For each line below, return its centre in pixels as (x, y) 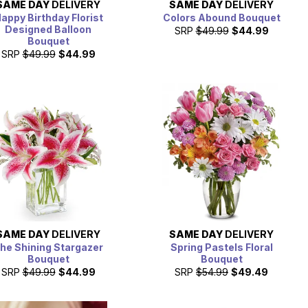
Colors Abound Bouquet (221, 18)
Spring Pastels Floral (221, 247)
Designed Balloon (48, 30)
